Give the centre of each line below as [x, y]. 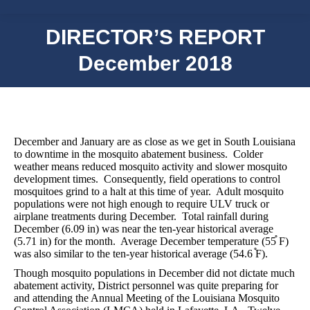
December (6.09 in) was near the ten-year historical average [144, 229]
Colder [248, 154]
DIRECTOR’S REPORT [155, 37]
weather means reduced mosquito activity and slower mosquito [151, 166]
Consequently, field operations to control [192, 179]
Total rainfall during [225, 216]
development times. [56, 179]
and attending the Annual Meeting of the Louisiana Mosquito [147, 298]
